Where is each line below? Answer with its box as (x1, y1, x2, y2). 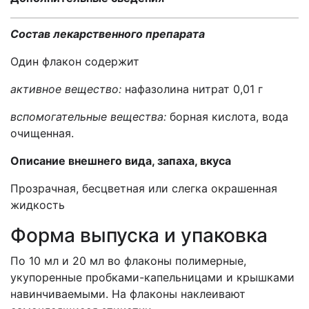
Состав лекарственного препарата (10, 27, 205, 41)
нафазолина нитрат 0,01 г (125, 82, 263, 96)
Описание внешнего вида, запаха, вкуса (10, 154, 231, 168)
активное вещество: (10, 82, 125, 96)
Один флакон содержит (10, 54, 139, 68)
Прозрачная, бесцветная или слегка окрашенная (10, 181, 277, 195)
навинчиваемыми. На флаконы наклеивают (10, 287, 246, 301)
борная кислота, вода (170, 110, 288, 123)
